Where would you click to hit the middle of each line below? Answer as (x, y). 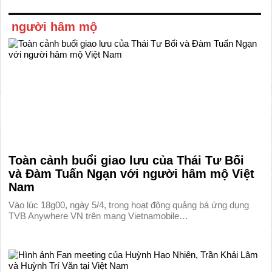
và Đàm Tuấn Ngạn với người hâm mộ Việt (132, 174)
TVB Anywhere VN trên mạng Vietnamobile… (99, 216)
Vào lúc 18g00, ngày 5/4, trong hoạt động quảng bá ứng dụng (129, 205)
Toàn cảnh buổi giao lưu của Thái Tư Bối (127, 160)
